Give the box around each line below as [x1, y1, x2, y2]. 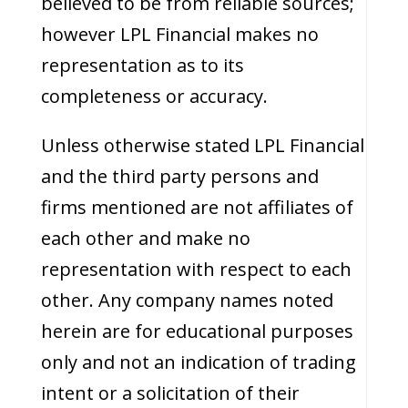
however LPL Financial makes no [40, 22, 319, 46]
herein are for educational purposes [40, 319, 353, 343]
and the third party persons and [40, 164, 319, 189]
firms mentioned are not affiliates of [40, 195, 353, 219]
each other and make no [40, 226, 250, 250]
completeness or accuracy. [40, 84, 268, 108]
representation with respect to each [40, 257, 352, 281]
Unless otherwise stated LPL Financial [40, 133, 364, 158]
